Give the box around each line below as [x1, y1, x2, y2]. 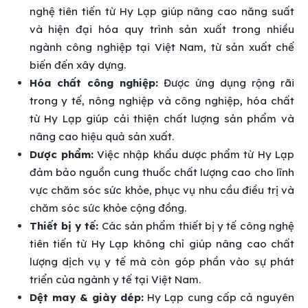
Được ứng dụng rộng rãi [158, 76, 294, 89]
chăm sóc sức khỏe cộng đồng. [29, 201, 186, 214]
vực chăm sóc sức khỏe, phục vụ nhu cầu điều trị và [29, 183, 294, 197]
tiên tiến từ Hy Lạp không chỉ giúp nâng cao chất [29, 236, 294, 250]
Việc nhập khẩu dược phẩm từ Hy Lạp [93, 147, 295, 161]
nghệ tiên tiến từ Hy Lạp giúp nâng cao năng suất [29, 4, 294, 18]
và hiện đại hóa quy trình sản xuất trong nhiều [29, 22, 294, 36]
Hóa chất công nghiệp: [29, 76, 159, 89]
